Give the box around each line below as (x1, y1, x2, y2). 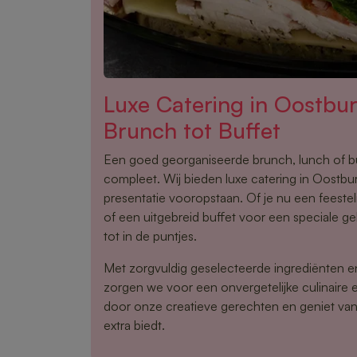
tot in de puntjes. (104, 227, 197, 244)
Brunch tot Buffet (104, 116, 280, 144)
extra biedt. (104, 316, 165, 333)
